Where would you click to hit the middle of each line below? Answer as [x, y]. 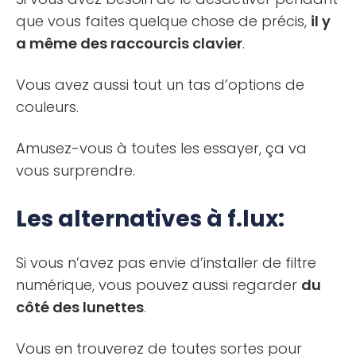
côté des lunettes [80, 308]
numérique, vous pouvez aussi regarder [159, 285]
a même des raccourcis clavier [129, 44]
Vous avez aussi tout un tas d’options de [160, 85]
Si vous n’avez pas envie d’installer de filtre [166, 263]
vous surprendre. [75, 171]
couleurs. [47, 107]
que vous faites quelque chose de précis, [163, 21]
